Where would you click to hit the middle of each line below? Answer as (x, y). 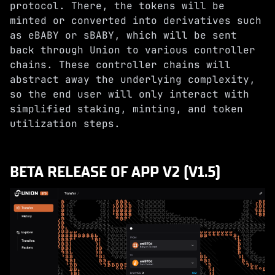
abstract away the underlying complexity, (133, 79)
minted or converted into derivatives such (136, 21)
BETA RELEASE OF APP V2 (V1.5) (115, 172)
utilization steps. (65, 124)
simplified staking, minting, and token (126, 109)
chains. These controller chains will (120, 65)
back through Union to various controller (133, 50)
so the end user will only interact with (130, 94)
